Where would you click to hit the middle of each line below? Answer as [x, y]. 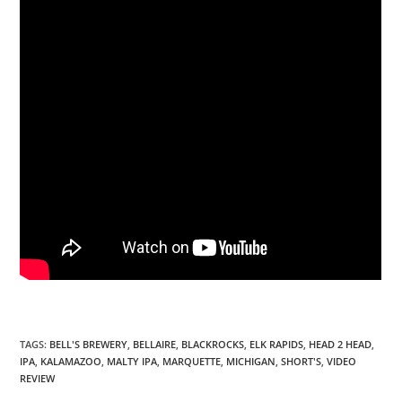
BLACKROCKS [213, 344]
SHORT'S [301, 361]
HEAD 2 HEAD [341, 344]
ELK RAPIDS [277, 344]
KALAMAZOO [71, 361]
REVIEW [38, 378]
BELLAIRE [155, 344]
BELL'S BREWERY [89, 344]
